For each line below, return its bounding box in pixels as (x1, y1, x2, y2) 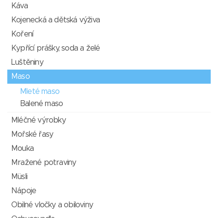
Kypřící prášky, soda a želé (11, 44, 100, 52)
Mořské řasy (11, 130, 54, 138)
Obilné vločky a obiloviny (11, 201, 93, 209)
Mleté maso (20, 88, 59, 95)
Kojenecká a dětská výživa (11, 16, 100, 24)
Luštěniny (11, 58, 43, 66)
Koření (11, 30, 34, 38)
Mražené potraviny (11, 159, 76, 166)
